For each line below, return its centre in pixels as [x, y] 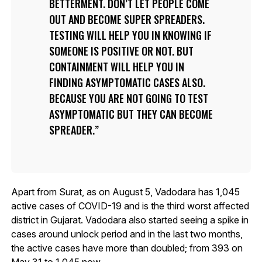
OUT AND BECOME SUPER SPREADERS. [127, 19]
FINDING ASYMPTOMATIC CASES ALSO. [127, 82]
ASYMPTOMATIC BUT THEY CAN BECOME [131, 114]
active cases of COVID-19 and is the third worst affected [130, 206]
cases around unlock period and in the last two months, [127, 234]
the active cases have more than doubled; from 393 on [127, 248]
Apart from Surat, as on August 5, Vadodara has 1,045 [125, 192]
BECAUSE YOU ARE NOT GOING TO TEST [128, 98]
